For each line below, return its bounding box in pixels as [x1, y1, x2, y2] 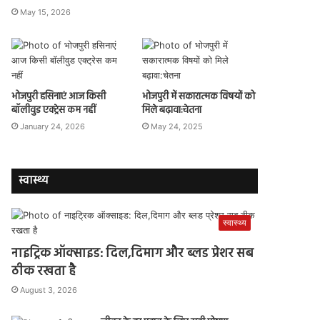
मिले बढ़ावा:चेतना [141, 102, 201, 119]
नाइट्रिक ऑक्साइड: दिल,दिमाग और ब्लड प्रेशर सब [11, 244, 254, 264]
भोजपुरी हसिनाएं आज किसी [11, 89, 106, 105]
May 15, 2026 [20, 7, 71, 17]
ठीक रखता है [11, 261, 76, 282]
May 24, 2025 [150, 121, 203, 131]
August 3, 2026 [20, 285, 78, 295]
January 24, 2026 [20, 121, 86, 131]
